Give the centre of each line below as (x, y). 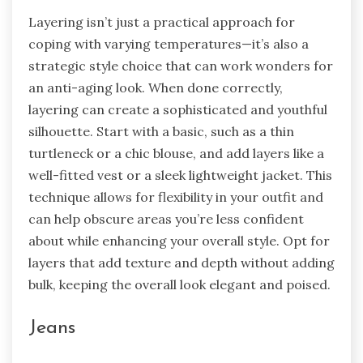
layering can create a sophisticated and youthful (178, 110)
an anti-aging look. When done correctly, (156, 88)
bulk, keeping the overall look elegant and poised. (179, 285)
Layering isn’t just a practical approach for (162, 22)
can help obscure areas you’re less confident (166, 219)
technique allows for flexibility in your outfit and (176, 197)
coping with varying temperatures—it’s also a (169, 44)
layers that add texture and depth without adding (181, 263)
